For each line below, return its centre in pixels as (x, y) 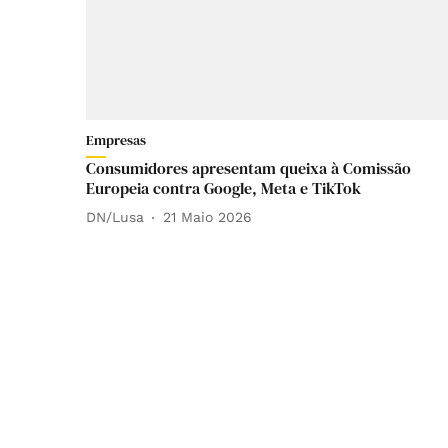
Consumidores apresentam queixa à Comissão (248, 167)
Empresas (116, 139)
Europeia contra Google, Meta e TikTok (223, 187)
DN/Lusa (115, 217)
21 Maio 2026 (207, 217)
